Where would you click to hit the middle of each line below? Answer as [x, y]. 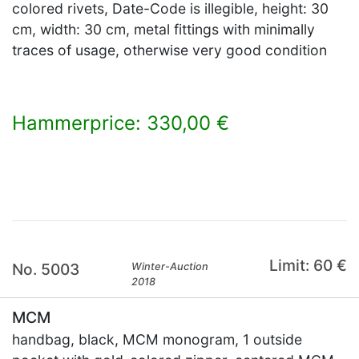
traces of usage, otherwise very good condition [169, 50]
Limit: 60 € [308, 265]
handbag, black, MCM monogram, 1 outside [157, 339]
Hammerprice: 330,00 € [121, 123]
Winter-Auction [170, 266]
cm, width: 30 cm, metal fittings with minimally [163, 29]
